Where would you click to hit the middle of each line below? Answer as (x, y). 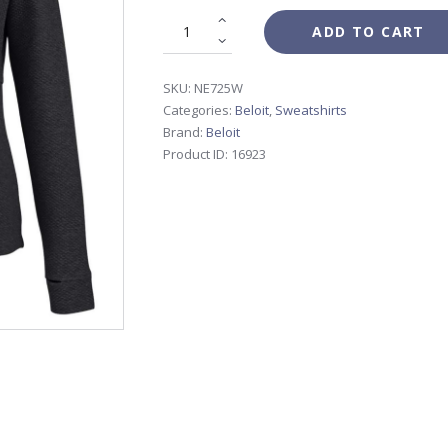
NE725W (218, 88)
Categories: (199, 110)
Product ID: (197, 154)
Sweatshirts (311, 110)
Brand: (184, 132)
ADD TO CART (368, 31)
